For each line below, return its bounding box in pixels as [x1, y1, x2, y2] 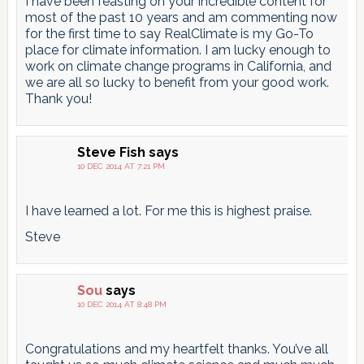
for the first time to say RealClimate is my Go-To [24, 26, 314, 42]
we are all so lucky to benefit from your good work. [24, 75, 329, 91]
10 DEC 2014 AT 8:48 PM [76, 300, 167, 310]
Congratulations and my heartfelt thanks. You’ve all [24, 341, 328, 357]
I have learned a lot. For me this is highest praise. [24, 203, 312, 219]
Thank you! [24, 91, 92, 107]
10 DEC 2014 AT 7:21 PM [76, 162, 165, 171]
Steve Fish [76, 145, 145, 161]
